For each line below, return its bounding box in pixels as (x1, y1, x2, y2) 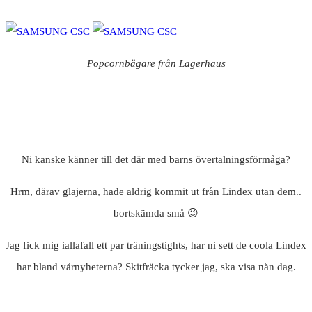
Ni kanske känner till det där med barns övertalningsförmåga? (22, 153, 290, 165)
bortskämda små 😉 (114, 207, 198, 219)
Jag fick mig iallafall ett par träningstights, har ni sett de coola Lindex (6, 239, 306, 251)
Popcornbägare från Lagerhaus (86, 57, 226, 69)
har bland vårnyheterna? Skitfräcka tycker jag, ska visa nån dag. (16, 260, 296, 272)
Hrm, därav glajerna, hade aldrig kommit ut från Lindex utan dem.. (10, 185, 302, 197)
